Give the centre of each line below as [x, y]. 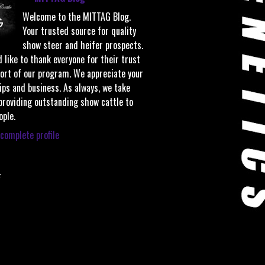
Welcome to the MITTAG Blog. [77, 16]
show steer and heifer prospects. [83, 45]
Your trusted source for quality [79, 30]
